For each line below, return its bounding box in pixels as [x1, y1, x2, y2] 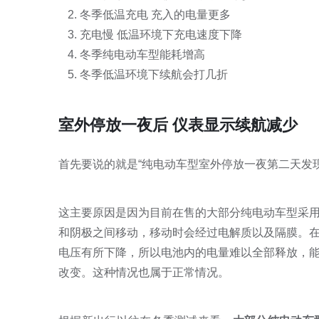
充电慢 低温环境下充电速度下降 [80, 28, 242, 41]
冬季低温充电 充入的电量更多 [80, 8, 231, 21]
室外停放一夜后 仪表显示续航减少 [58, 115, 298, 134]
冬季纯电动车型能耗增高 [80, 48, 205, 61]
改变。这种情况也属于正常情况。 [58, 266, 229, 278]
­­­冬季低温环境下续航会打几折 [80, 68, 228, 80]
